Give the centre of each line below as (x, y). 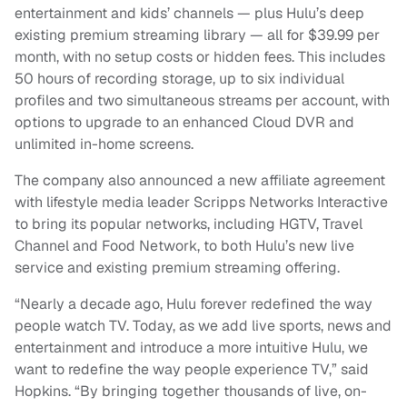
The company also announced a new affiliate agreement (200, 181)
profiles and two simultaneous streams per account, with (202, 101)
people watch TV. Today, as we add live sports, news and (203, 326)
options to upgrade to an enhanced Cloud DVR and (184, 123)
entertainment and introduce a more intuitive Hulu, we (191, 348)
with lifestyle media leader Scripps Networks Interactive (201, 203)
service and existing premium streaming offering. (177, 268)
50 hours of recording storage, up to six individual (179, 79)
